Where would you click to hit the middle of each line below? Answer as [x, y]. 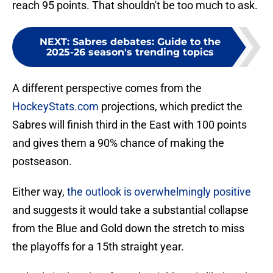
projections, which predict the [171, 107]
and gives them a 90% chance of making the [118, 143]
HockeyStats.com [55, 107]
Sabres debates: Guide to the [146, 42]
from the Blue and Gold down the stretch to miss [128, 229]
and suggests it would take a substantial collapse [130, 210]
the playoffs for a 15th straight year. [98, 247]
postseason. [42, 161]
